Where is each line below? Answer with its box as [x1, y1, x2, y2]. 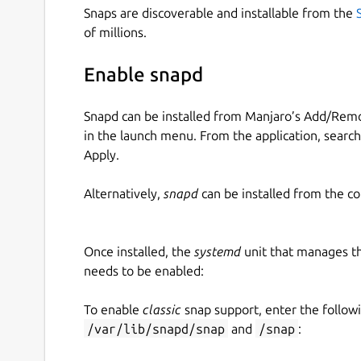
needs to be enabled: [84, 263, 204, 278]
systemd [194, 243, 241, 259]
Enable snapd [84, 64, 203, 86]
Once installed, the [84, 243, 194, 259]
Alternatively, [84, 185, 164, 201]
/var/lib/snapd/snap [87, 321, 225, 336]
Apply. [84, 147, 119, 162]
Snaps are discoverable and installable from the [84, 5, 356, 20]
